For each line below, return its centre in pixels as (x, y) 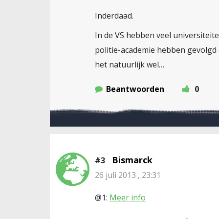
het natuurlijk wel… (130, 65)
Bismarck (132, 160)
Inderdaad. (114, 16)
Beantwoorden (135, 89)
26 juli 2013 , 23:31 (128, 175)
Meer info (128, 197)
